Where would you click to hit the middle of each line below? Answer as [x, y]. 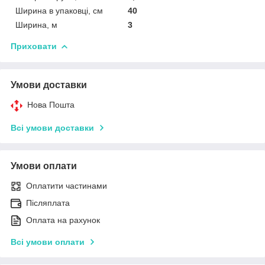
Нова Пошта [51, 104]
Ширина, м [36, 25]
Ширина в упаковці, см [59, 10]
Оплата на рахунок [63, 220]
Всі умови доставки [52, 127]
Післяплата [48, 203]
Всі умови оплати [48, 242]
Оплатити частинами [67, 185]
